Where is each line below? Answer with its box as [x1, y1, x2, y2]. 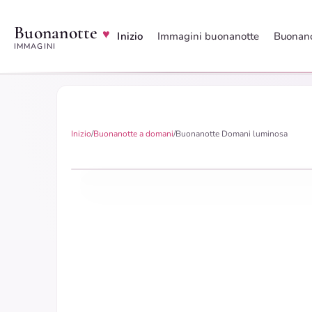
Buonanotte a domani [93, 128, 173, 139]
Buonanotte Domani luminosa [175, 128, 288, 139]
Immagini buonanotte [157, 29, 260, 43]
